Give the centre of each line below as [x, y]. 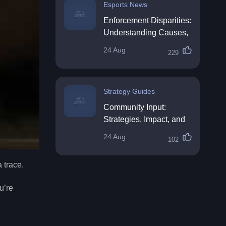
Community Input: [135, 107]
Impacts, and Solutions [144, 45]
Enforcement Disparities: [147, 20]
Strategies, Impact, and [144, 119]
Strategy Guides [129, 91]
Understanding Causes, [146, 33]
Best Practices [129, 131]
